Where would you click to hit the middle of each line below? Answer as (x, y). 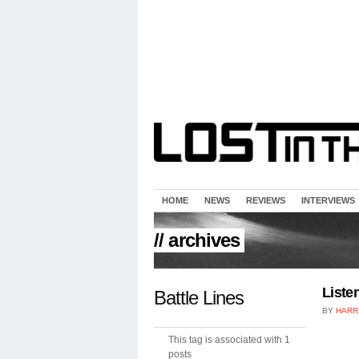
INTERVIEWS (328, 200)
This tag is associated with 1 (229, 340)
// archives (197, 240)
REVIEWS (266, 200)
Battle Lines (199, 298)
